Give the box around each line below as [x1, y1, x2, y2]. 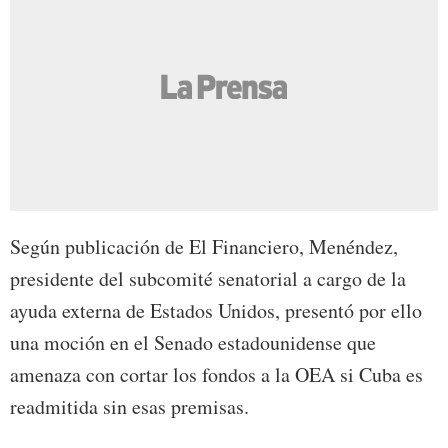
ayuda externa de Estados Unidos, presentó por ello [10, 297, 422, 325]
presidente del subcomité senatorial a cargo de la [10, 265, 406, 293]
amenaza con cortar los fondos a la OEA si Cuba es [10, 361, 423, 389]
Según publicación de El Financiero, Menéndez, [10, 233, 398, 261]
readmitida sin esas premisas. [10, 393, 249, 421]
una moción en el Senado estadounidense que [10, 329, 376, 357]
